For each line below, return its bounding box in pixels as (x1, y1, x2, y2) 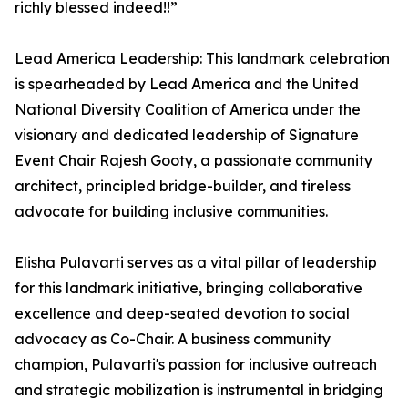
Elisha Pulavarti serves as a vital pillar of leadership (15, 253, 377, 272)
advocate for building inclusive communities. (15, 202, 328, 221)
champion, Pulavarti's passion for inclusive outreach (15, 355, 377, 374)
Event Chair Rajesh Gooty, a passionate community (15, 151, 372, 170)
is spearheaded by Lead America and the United (15, 75, 359, 94)
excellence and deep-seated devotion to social (15, 304, 350, 323)
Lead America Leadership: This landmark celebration (15, 49, 390, 68)
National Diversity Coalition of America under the (15, 100, 361, 119)
